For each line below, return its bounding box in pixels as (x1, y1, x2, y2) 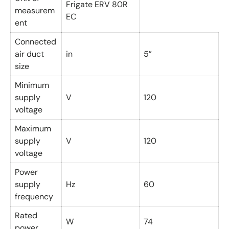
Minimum (15, 79, 49, 90)
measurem (15, 5, 55, 16)
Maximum (15, 123, 51, 134)
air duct (15, 48, 44, 59)
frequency (15, 191, 53, 202)
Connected (15, 36, 56, 47)
